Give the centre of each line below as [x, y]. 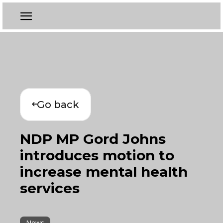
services [50, 188]
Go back [58, 105]
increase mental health [104, 172]
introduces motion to [97, 155]
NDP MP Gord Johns [93, 139]
